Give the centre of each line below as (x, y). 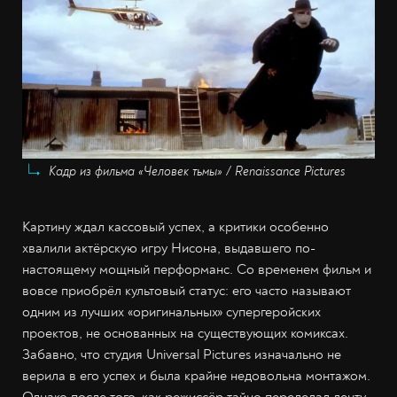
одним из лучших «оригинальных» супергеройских (171, 312)
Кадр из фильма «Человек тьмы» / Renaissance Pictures (197, 172)
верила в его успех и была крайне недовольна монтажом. (196, 376)
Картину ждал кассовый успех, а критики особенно (175, 227)
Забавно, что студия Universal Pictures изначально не (182, 355)
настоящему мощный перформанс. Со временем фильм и (197, 270)
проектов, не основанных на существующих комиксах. (185, 334)
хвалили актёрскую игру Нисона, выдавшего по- (169, 249)
